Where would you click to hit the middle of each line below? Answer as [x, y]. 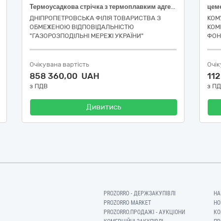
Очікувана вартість [59, 64]
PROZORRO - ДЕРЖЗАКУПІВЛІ [140, 193]
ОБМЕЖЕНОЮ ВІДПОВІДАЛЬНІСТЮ [82, 27]
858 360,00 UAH [64, 76]
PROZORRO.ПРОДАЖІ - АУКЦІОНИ [145, 212]
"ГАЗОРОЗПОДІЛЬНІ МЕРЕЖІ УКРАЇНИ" [87, 36]
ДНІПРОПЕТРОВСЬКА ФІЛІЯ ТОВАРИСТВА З [95, 18]
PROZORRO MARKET [128, 203]
